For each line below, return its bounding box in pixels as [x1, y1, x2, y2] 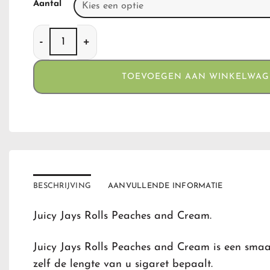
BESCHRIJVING [33, 182, 92, 190]
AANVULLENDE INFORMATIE [107, 182, 223, 190]
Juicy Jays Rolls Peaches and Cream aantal [33, 27, 236, 37]
